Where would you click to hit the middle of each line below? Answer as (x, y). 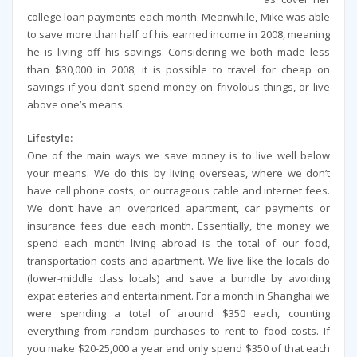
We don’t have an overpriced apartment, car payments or (178, 208)
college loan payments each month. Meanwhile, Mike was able (178, 17)
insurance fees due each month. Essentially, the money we (178, 226)
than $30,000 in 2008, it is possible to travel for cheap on (178, 70)
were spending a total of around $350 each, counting (178, 314)
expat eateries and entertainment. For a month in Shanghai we (178, 296)
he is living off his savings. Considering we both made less (178, 52)
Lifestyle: (49, 138)
